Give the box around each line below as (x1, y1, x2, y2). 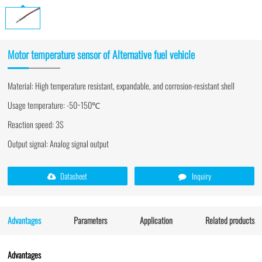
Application (140, 214, 173, 227)
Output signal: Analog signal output (7, 137, 109, 150)
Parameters (73, 214, 107, 227)
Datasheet (58, 170, 88, 182)
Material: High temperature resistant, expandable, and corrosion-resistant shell (7, 80, 235, 92)
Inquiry (189, 170, 211, 182)
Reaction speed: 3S (7, 118, 64, 131)
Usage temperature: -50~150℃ (7, 99, 100, 112)
